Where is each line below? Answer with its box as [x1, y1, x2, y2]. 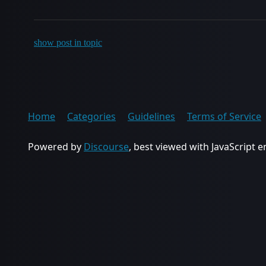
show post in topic [34, 37, 102, 47]
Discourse [84, 140, 129, 153]
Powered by [28, 140, 84, 153]
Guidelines [128, 110, 175, 123]
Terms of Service [187, 110, 261, 123]
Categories [67, 110, 116, 123]
